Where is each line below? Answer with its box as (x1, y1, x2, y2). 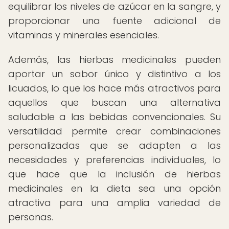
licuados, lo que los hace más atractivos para (8, 82, 221, 95)
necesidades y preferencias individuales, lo (8, 153, 221, 166)
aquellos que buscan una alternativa (8, 96, 221, 109)
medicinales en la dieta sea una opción (8, 182, 221, 195)
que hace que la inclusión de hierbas (8, 168, 221, 180)
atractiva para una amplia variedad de (8, 196, 221, 209)
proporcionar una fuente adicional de (8, 14, 221, 27)
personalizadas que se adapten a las (8, 139, 221, 152)
